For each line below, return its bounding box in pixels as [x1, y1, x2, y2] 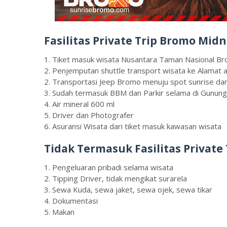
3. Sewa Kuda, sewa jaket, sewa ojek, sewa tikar [44, 184, 212, 195]
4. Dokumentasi [44, 195, 98, 206]
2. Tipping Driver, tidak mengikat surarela [44, 173, 187, 183]
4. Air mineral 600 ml [44, 98, 115, 109]
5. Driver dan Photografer [44, 109, 134, 120]
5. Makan [44, 206, 74, 217]
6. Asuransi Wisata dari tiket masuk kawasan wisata [44, 121, 221, 131]
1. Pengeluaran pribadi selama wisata [44, 162, 173, 172]
